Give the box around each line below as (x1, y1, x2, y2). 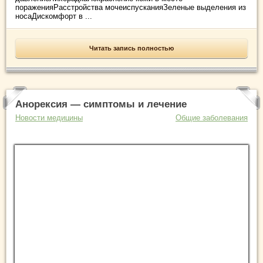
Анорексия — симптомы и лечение (15, 99, 187, 110)
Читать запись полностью (89, 45, 174, 52)
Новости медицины (15, 113, 83, 123)
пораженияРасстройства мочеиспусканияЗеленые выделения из (15, 3, 246, 12)
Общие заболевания (176, 113, 248, 123)
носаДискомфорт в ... (15, 12, 92, 21)
